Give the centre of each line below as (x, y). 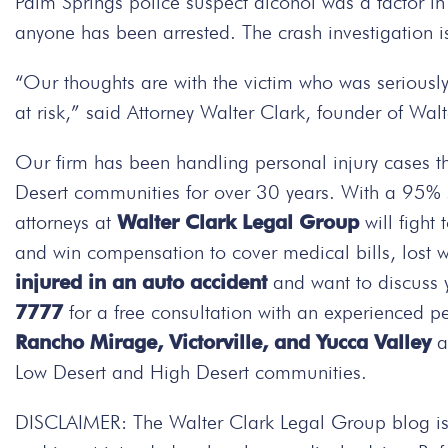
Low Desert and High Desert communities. (191, 372)
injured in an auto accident (144, 282)
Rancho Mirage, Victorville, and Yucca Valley (223, 342)
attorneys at (66, 222)
